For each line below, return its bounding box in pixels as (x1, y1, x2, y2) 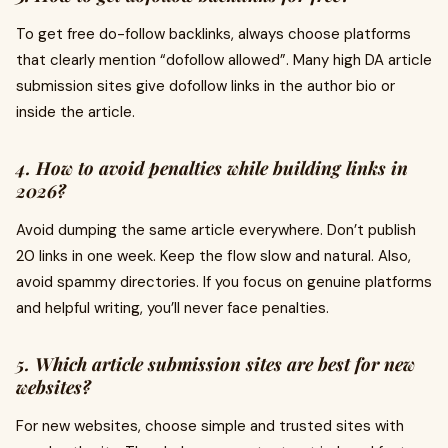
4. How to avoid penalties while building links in (16, 156, 408, 180)
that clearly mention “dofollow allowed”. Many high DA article (16, 50, 432, 70)
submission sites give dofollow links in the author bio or (16, 76, 395, 96)
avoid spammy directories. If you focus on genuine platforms (16, 272, 432, 292)
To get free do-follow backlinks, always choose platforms (16, 24, 411, 44)
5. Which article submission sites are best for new (16, 352, 415, 376)
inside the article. (16, 102, 139, 122)
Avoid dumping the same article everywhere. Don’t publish (16, 220, 416, 240)
